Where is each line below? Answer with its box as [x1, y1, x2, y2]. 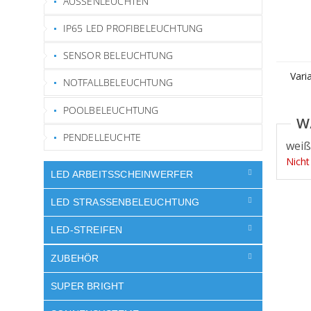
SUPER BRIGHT [51, 280, 125, 292]
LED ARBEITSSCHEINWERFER [51, 168, 194, 180]
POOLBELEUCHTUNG [62, 103, 159, 117]
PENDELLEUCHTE [62, 130, 142, 144]
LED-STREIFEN [51, 224, 123, 236]
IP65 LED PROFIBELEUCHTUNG [62, 21, 203, 35]
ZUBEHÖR [51, 252, 99, 264]
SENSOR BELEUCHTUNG [62, 49, 174, 62]
